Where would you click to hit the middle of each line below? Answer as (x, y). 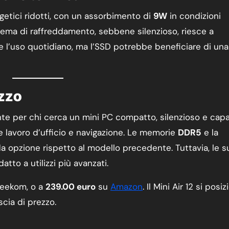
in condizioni (194, 16)
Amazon (127, 187)
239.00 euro (71, 187)
